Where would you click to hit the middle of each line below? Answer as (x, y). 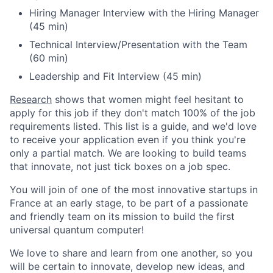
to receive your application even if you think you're (128, 140)
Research (31, 100)
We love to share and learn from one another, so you (131, 253)
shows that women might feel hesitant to (148, 100)
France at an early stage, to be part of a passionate (129, 203)
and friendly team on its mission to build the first (122, 217)
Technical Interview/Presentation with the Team (138, 45)
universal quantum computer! (77, 230)
